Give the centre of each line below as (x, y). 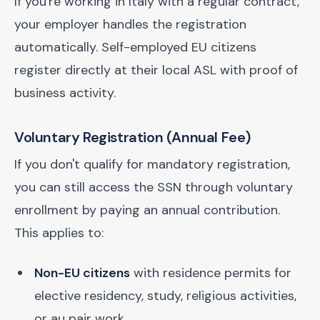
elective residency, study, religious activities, (165, 296)
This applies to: (59, 233)
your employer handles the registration (130, 24)
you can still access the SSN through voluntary (154, 187)
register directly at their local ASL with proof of (156, 70)
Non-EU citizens (82, 273)
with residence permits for (211, 273)
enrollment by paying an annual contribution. (147, 210)
